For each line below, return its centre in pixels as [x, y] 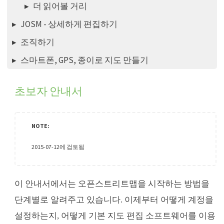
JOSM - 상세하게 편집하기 [69, 24]
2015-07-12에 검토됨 [58, 147]
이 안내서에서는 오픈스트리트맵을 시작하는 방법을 [112, 184]
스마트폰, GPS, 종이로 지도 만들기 [85, 60]
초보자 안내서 [49, 91]
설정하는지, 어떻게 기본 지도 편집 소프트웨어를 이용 [115, 216]
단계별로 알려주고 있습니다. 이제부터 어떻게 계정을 [114, 200]
